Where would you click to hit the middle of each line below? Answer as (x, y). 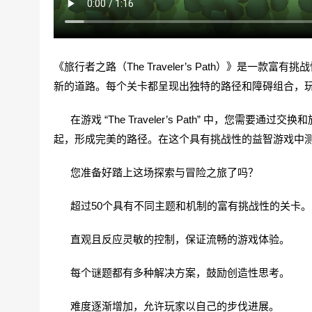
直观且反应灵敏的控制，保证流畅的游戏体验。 (172, 239)
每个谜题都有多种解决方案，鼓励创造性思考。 (172, 273)
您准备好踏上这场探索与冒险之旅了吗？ (156, 172)
